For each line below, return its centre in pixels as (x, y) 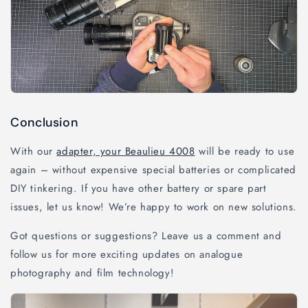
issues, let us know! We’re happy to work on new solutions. (154, 207)
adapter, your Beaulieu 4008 (126, 151)
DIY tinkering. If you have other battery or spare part (139, 188)
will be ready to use (245, 151)
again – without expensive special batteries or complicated (153, 169)
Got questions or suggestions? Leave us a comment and (146, 235)
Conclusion (44, 122)
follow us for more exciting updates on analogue (127, 254)
